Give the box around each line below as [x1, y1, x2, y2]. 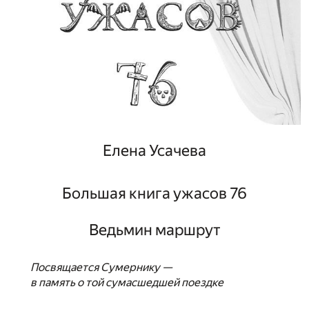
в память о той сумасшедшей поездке [30, 275, 223, 289]
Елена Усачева [103, 141, 206, 159]
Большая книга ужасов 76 [62, 183, 247, 202]
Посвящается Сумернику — [30, 260, 172, 274]
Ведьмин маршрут [88, 221, 221, 239]
